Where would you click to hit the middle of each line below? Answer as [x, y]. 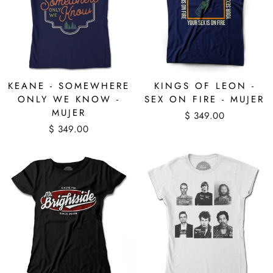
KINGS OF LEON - [204, 86]
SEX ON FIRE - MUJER [204, 100]
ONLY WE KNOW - [69, 100]
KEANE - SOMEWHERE [69, 86]
